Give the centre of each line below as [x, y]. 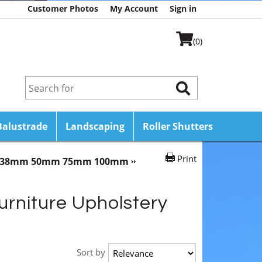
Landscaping [95, 126]
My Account [134, 8]
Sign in [183, 8]
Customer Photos [63, 8]
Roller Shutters [178, 126]
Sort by [91, 252]
